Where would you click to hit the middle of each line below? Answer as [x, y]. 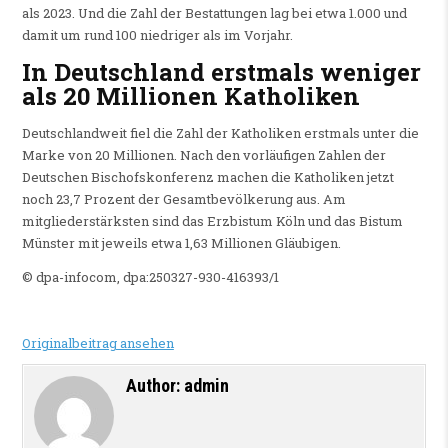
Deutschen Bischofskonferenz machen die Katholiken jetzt [207, 177]
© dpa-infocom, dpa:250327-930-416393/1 [150, 277]
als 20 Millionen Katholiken [190, 96]
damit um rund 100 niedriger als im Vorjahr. [158, 34]
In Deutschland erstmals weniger [221, 72]
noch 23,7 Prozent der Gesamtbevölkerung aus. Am [183, 199]
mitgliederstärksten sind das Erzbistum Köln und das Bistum [212, 221]
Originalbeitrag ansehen [97, 343]
